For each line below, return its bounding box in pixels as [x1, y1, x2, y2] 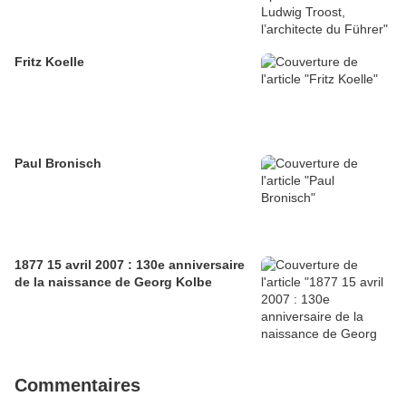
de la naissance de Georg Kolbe [14, 275, 212, 290]
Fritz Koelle [14, 54, 84, 70]
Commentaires [14, 375, 140, 396]
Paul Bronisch [14, 156, 101, 171]
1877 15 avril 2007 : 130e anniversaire [14, 257, 245, 273]
